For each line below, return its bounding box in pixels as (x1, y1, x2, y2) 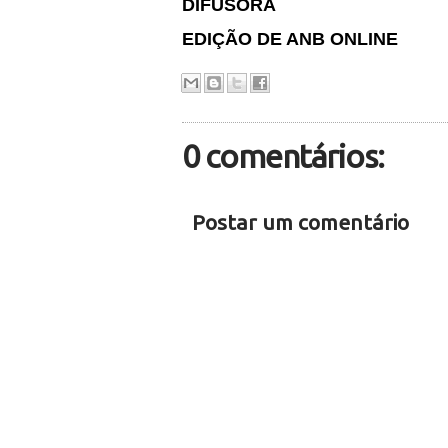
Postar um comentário (192, 210, 409, 234)
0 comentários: (182, 138, 384, 174)
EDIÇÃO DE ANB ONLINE (182, 29, 398, 49)
